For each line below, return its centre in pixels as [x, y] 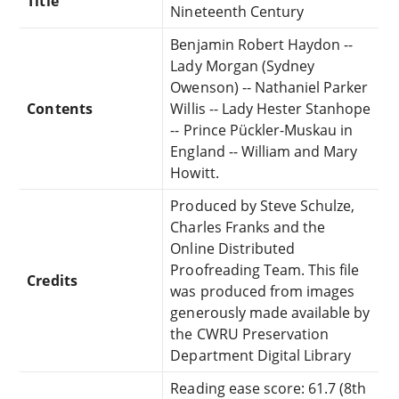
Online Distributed [233, 248]
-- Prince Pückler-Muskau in [262, 130]
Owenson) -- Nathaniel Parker [269, 87]
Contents [60, 108]
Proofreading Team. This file [265, 269]
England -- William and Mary [264, 151]
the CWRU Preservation [250, 334]
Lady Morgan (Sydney [243, 65]
